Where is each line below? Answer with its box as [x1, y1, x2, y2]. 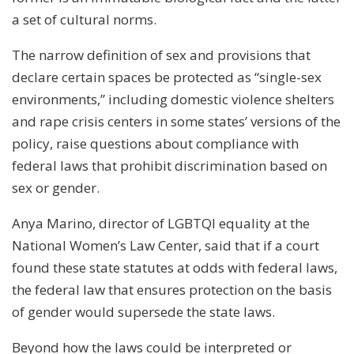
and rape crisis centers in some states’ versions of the [12, 111, 341, 130]
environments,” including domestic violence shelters [12, 89, 334, 108]
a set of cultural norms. [12, 9, 156, 28]
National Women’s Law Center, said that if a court [12, 235, 319, 254]
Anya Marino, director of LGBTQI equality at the [12, 213, 310, 232]
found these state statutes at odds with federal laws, [12, 258, 337, 277]
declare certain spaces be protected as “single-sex [12, 67, 322, 86]
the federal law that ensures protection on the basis [12, 280, 332, 299]
